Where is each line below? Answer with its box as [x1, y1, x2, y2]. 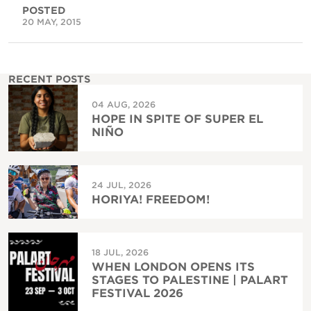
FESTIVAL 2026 [92, 286, 183, 300]
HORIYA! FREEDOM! [92, 192, 210, 206]
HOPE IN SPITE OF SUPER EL [92, 112, 263, 126]
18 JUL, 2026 [92, 246, 149, 258]
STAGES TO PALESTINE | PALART [92, 273, 288, 287]
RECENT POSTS [8, 73, 90, 85]
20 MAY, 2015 [22, 16, 81, 27]
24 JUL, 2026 [92, 179, 151, 190]
